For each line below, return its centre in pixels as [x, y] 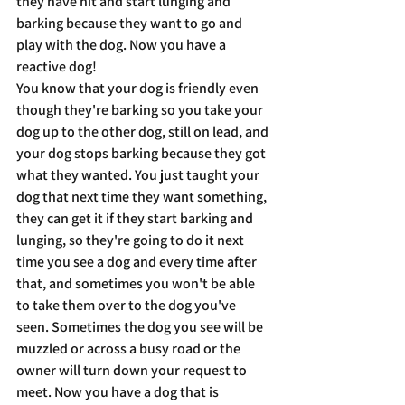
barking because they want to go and [131, 23]
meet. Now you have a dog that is [119, 392]
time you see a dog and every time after [138, 262]
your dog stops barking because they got [142, 153]
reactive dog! [57, 66]
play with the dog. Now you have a [122, 45]
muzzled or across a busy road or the [130, 348]
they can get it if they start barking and [136, 218]
